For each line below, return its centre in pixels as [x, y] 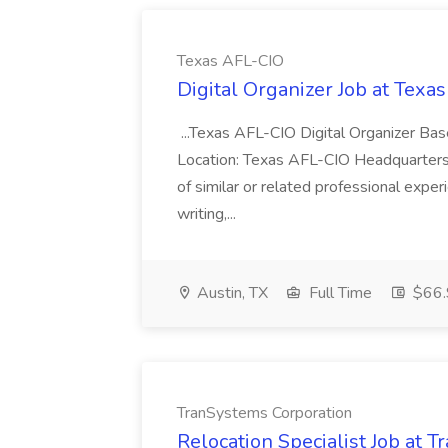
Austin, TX [230, 293]
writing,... [208, 214]
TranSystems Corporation [264, 413]
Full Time [338, 293]
